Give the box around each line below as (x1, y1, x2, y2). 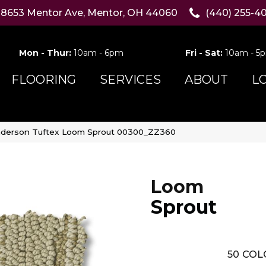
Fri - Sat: (185, 47, 226, 59)
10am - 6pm (73, 47, 123, 59)
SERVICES (99, 72, 161, 87)
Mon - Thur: (18, 47, 74, 59)
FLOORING (11, 72, 76, 87)
